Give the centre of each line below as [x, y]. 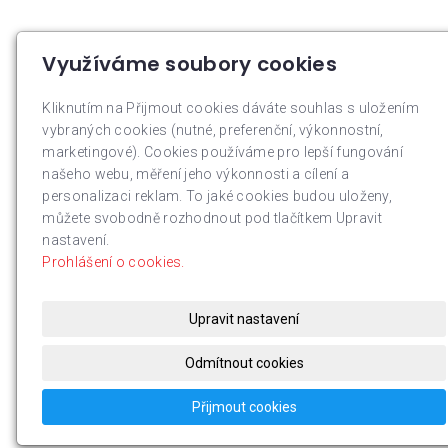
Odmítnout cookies [244, 363]
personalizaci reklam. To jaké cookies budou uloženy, [217, 196]
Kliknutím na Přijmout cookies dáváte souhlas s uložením [230, 108]
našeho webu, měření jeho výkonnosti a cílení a [196, 174]
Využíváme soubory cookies [189, 64]
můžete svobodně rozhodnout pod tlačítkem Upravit [212, 218]
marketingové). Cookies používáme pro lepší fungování [223, 152]
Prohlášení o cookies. [113, 262]
